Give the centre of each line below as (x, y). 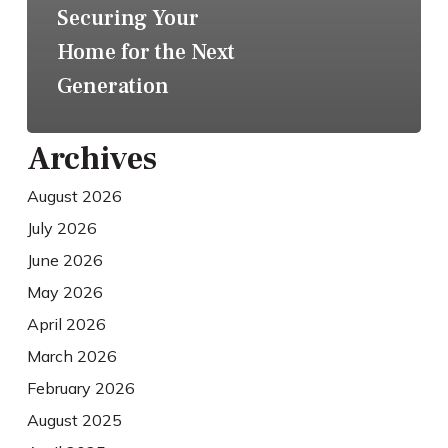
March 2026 (71, 355)
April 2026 (66, 323)
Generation (112, 85)
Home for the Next (145, 51)
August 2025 (74, 419)
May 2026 (64, 291)
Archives (91, 158)
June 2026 (64, 259)
